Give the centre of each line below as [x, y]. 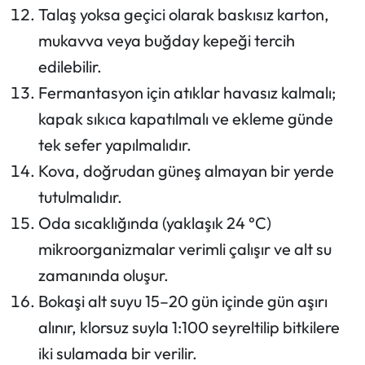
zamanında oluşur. [103, 275]
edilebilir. [70, 66]
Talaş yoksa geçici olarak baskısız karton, [183, 14]
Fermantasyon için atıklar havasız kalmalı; [187, 92]
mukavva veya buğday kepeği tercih [166, 40]
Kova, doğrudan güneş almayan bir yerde [186, 170]
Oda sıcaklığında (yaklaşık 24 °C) [154, 222]
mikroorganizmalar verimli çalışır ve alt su [185, 248]
